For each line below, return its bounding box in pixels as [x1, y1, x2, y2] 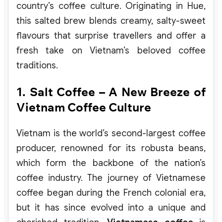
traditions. [16, 59, 58, 71]
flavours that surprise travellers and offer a [16, 30, 206, 41]
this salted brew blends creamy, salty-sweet [16, 15, 206, 26]
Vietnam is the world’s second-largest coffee [16, 127, 206, 139]
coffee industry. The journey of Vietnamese [16, 172, 206, 183]
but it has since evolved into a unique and [16, 202, 206, 213]
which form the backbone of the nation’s [16, 157, 206, 168]
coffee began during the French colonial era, [16, 187, 206, 198]
